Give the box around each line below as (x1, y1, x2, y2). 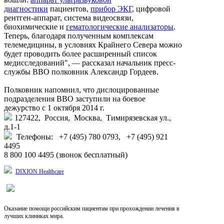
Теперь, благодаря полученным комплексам (4, 31, 153, 40)
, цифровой (132, 4, 170, 13)
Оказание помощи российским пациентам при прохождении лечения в (4, 204, 179, 212)
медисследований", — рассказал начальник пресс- (4, 58, 175, 67)
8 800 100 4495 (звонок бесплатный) (4, 150, 127, 159)
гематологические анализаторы (66, 22, 173, 31)
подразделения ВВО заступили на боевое (4, 94, 145, 103)
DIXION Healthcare (15, 167, 64, 175)
